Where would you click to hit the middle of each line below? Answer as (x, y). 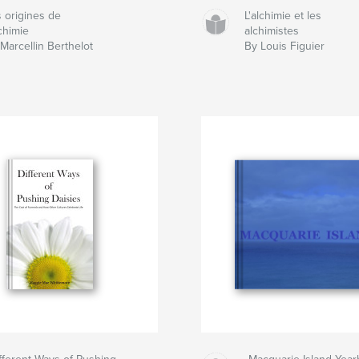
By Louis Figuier (285, 46)
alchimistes (272, 31)
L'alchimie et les (283, 16)
